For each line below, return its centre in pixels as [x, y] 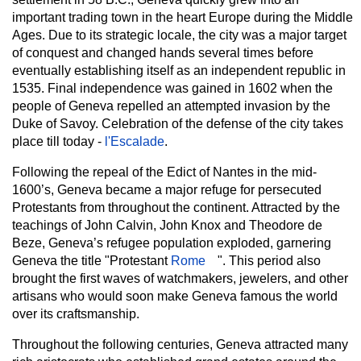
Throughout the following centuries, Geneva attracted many [180, 345]
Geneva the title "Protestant [91, 261]
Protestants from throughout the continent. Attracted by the [176, 208]
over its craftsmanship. [76, 314]
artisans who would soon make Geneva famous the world [175, 297]
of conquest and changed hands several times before [163, 53]
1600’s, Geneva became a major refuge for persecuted [167, 190]
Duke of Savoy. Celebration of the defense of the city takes [178, 124]
